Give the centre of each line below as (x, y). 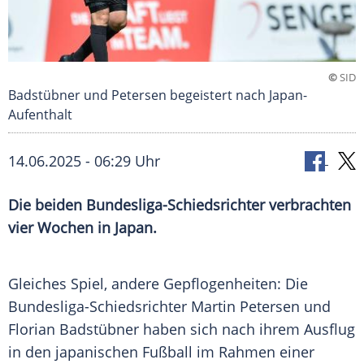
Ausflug (329, 329)
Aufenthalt (40, 115)
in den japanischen (75, 352)
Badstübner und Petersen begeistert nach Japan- (158, 95)
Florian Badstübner (74, 329)
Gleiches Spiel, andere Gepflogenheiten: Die (158, 284)
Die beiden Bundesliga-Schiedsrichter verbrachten (180, 205)
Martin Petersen (245, 307)
